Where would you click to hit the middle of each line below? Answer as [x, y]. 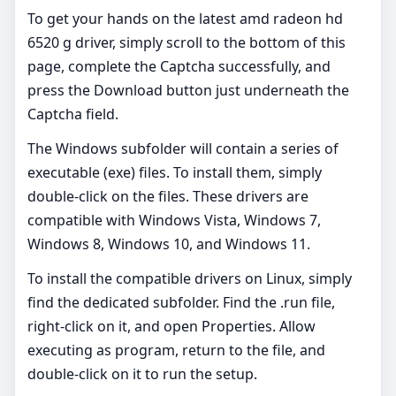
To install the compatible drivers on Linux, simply [190, 279]
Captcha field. [75, 114]
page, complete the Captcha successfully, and [179, 67]
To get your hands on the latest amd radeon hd [185, 19]
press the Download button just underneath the [188, 91]
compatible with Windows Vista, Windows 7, [174, 221]
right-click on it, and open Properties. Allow [171, 327]
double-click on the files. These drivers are [168, 197]
